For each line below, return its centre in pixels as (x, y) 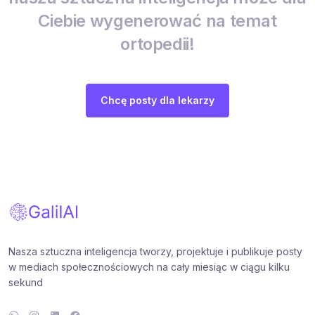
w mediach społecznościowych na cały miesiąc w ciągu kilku (149, 267)
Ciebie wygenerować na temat (157, 20)
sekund (26, 283)
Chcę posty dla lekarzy (157, 100)
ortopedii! (157, 44)
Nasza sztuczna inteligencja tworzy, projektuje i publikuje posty (155, 252)
